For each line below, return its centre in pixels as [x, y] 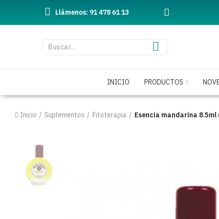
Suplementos [65, 115]
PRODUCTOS [164, 82]
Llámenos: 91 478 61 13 [92, 12]
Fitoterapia [109, 115]
